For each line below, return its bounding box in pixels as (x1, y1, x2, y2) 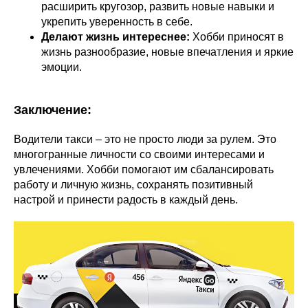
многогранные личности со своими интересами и (14, 148, 265, 160)
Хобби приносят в (190, 31, 284, 43)
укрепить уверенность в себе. (41, 16, 192, 27)
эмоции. (41, 61, 82, 73)
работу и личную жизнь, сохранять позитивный (14, 179, 253, 190)
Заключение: (14, 103, 91, 117)
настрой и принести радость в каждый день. (14, 194, 238, 206)
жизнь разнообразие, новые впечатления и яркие (41, 46, 294, 58)
